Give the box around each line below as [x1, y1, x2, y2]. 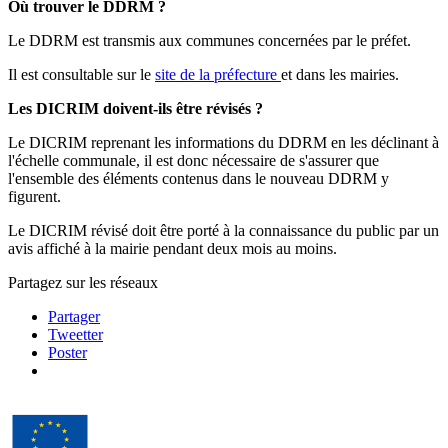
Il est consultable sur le [8, 66, 155, 84]
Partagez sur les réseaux [8, 274, 158, 292]
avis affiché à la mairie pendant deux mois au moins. [8, 240, 341, 258]
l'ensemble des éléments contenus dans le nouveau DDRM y [8, 170, 389, 188]
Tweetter [48, 326, 103, 344]
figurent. [8, 188, 65, 206]
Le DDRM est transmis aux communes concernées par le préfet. [8, 32, 411, 50]
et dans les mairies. [281, 66, 399, 84]
